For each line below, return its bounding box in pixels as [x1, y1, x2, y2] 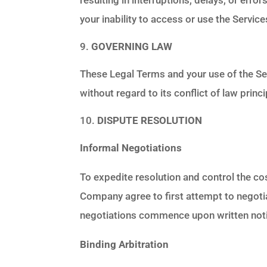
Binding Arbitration [80, 238, 169, 250]
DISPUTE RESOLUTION [97, 114, 203, 126]
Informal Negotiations [80, 141, 182, 154]
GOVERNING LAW [91, 40, 173, 52]
